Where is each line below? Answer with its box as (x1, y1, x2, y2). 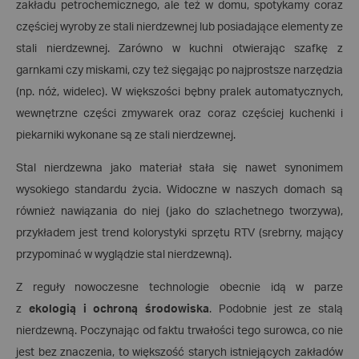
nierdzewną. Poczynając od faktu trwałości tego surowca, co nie (16, 325, 343, 337)
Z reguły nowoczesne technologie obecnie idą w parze (16, 282, 343, 293)
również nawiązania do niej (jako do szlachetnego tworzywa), (16, 206, 343, 217)
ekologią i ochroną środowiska (28, 304, 209, 315)
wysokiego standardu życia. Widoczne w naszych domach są (16, 184, 343, 196)
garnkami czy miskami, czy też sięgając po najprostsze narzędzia (16, 65, 343, 76)
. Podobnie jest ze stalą (209, 304, 343, 315)
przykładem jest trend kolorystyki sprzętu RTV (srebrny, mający (16, 228, 343, 239)
